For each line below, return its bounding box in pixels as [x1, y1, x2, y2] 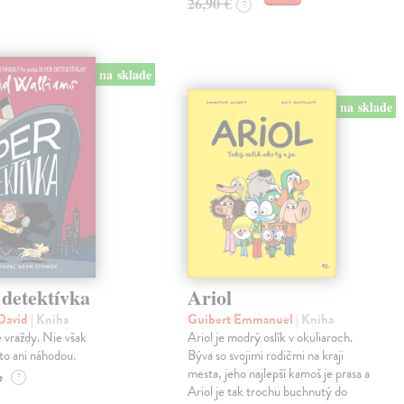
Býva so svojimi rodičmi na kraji [188, 344, 344, 365]
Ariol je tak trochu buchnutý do [188, 381, 348, 401]
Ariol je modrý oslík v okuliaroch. [188, 326, 353, 347]
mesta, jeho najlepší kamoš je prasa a [188, 363, 371, 383]
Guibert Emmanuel [188, 308, 297, 329]
